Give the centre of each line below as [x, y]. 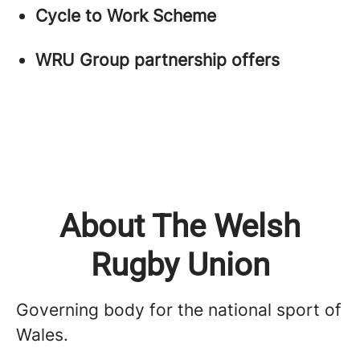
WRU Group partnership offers [157, 59]
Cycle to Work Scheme [126, 15]
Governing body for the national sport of [179, 309]
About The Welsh [180, 226]
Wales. [42, 334]
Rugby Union [180, 264]
